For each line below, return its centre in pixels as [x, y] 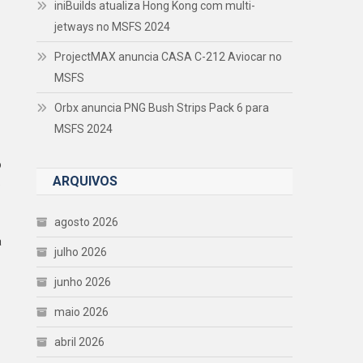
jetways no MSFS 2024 [113, 26]
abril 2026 [80, 342]
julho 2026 [81, 252]
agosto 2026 [87, 222]
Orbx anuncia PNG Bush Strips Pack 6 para [162, 107]
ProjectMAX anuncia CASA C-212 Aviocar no [169, 56]
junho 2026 [83, 282]
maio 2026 [82, 312]
